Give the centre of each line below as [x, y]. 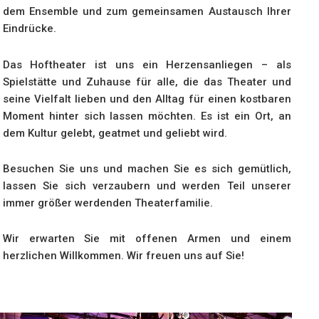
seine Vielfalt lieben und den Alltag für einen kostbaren [147, 99]
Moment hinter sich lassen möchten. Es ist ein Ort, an [147, 116]
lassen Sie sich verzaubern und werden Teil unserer [147, 185]
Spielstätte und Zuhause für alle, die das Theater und [147, 82]
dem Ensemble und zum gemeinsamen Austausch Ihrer [147, 12]
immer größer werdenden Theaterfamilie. [108, 203]
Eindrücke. [29, 29]
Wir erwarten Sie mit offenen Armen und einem [147, 239]
